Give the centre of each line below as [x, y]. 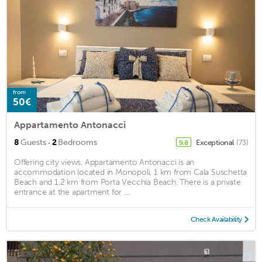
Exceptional [216, 143]
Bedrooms [77, 143]
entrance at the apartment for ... [72, 192]
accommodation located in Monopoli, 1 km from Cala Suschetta [131, 173]
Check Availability [216, 220]
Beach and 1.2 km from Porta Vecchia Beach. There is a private [127, 182]
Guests [33, 143]
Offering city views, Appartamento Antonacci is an [104, 163]
